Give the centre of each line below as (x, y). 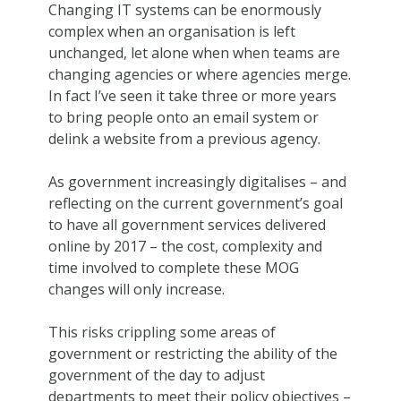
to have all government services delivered (187, 224)
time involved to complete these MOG (173, 267)
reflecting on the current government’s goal (195, 203)
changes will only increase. (136, 289)
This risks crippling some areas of (162, 332)
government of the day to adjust (156, 375)
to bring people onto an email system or (183, 117)
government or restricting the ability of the (192, 353)
